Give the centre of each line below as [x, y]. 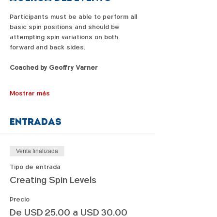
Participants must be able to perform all [74, 17]
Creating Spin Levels [53, 180]
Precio [20, 200]
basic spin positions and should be [65, 27]
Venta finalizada [37, 151]
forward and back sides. [47, 47]
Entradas [36, 122]
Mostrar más [30, 93]
